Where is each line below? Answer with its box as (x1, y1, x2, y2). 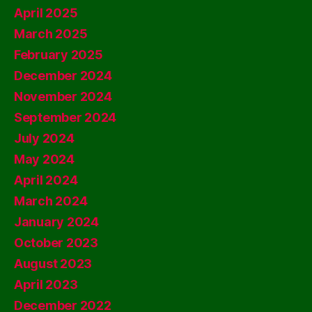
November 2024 (14, 89, 112, 104)
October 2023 (14, 235, 98, 250)
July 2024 (14, 131, 75, 146)
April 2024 (14, 173, 78, 187)
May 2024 (14, 152, 75, 166)
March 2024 (14, 194, 88, 208)
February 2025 (14, 47, 103, 62)
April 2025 (14, 6, 78, 20)
